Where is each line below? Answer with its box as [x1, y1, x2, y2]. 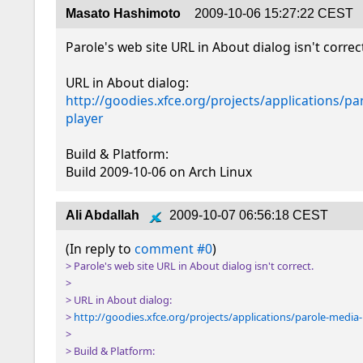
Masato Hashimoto [66, 6, 185, 21]
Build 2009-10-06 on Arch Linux [66, 163, 253, 181]
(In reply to [66, 240, 135, 258]
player [66, 109, 104, 128]
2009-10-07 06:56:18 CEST [169, 208, 329, 223]
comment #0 [135, 240, 213, 258]
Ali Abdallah [66, 208, 143, 223]
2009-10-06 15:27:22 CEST [194, 6, 354, 21]
